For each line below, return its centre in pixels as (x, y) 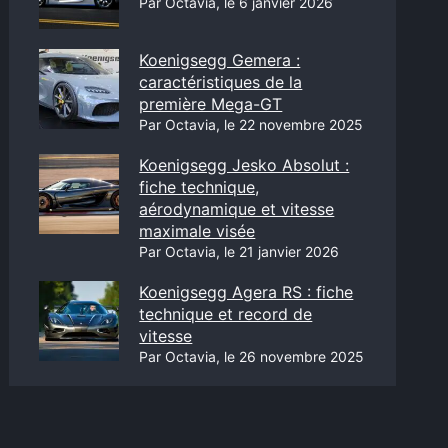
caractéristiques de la (221, 82)
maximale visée (197, 231)
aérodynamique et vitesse (237, 209)
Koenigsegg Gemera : (220, 60)
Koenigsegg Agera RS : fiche (246, 292)
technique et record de (226, 314)
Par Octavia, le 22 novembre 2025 (251, 124)
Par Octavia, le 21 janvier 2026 (239, 251)
